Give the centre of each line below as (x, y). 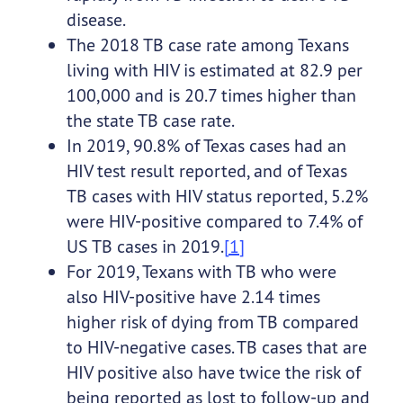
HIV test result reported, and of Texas (206, 171)
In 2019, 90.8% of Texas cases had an (206, 146)
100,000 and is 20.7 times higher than (211, 95)
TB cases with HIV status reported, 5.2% (217, 196)
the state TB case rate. (150, 121)
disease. (96, 20)
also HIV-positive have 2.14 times (193, 297)
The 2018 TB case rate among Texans (207, 45)
